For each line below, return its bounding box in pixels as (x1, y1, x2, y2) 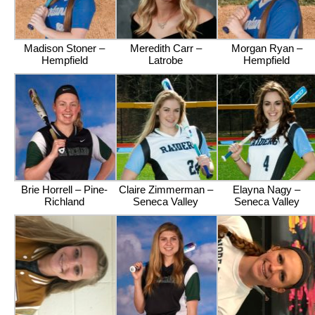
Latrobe (148, 54, 184, 66)
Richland (44, 195, 85, 207)
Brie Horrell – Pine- (21, 184, 108, 195)
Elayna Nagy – (233, 184, 301, 195)
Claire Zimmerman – (118, 184, 213, 195)
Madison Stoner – (24, 42, 105, 54)
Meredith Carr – (129, 42, 202, 54)
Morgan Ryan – (231, 42, 302, 54)
